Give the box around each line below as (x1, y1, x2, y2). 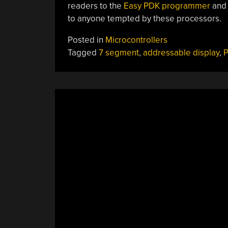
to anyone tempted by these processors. (67, 13, 221, 24)
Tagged (67, 47, 99, 58)
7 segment (98, 47, 139, 58)
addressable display (142, 47, 219, 58)
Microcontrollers (105, 35, 167, 45)
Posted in (67, 35, 105, 45)
